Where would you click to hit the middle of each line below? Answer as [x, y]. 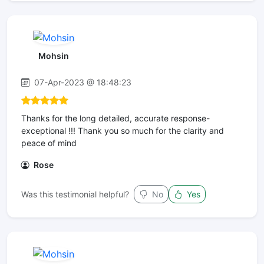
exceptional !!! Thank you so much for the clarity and [123, 130]
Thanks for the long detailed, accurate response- [115, 118]
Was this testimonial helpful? [75, 194]
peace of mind [49, 143]
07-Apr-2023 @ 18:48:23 [82, 82]
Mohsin [53, 55]
